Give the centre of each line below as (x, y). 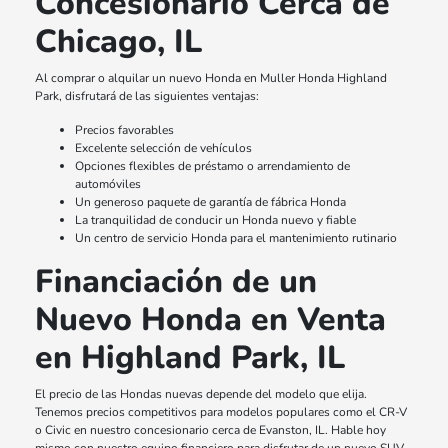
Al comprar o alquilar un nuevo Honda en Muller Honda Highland (211, 78)
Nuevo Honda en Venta (211, 320)
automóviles (108, 184)
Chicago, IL (119, 42)
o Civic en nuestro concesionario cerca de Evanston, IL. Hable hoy (211, 430)
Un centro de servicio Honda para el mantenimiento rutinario (236, 238)
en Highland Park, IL (190, 358)
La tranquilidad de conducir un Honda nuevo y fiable (216, 220)
